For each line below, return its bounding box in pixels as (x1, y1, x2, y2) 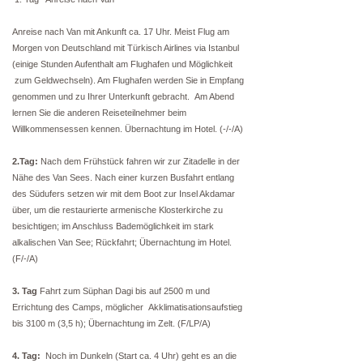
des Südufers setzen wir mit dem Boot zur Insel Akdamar (12, 189, 235, 199)
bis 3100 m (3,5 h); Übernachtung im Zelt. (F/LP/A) (12, 318, 211, 328)
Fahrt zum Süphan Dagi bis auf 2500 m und (40, 286, 210, 296)
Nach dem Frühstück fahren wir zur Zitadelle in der (41, 156, 240, 166)
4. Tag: (12, 351, 43, 361)
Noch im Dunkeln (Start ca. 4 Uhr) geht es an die (43, 351, 237, 361)
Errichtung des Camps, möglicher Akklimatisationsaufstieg (12, 302, 242, 312)
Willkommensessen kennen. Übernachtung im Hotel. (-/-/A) (12, 124, 243, 134)
